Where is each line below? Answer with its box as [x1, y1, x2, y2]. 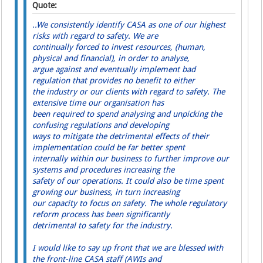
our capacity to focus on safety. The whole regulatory [32, 198, 227, 208]
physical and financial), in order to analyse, [32, 53, 190, 63]
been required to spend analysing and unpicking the [32, 109, 222, 119]
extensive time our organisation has [32, 98, 164, 108]
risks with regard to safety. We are [32, 31, 159, 41]
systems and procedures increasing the [32, 165, 175, 175]
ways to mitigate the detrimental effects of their [32, 131, 210, 141]
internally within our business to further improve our [32, 154, 230, 164]
